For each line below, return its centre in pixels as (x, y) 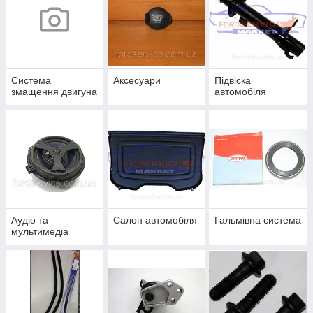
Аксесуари (137, 81)
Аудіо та (30, 220)
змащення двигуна (54, 92)
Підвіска (233, 81)
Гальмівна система (258, 220)
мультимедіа (40, 232)
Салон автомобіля (155, 220)
